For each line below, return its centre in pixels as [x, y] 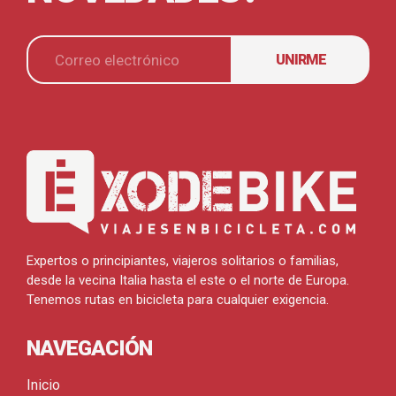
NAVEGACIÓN [89, 349]
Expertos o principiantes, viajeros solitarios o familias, [183, 261]
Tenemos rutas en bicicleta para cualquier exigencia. [178, 300]
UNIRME [301, 59]
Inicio [43, 385]
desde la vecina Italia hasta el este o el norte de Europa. [188, 281]
